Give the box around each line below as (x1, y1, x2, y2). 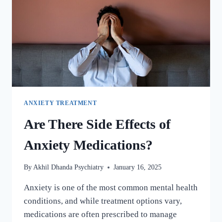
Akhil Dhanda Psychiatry (33, 164, 104, 171)
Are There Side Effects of (24, 116, 170, 132)
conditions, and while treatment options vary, (24, 196, 182, 206)
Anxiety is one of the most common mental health (24, 183, 198, 193)
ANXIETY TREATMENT (24, 99, 97, 107)
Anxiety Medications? (24, 137, 153, 153)
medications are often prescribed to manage (24, 210, 177, 220)
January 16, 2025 (113, 164, 162, 171)
